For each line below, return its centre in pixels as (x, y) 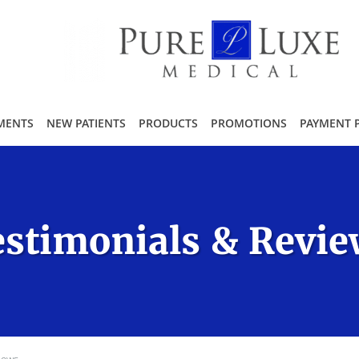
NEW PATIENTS (86, 123)
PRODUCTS (168, 123)
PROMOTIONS (249, 123)
